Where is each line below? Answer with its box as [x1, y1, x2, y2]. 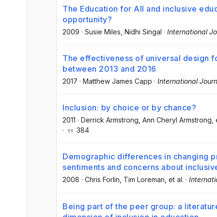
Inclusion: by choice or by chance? [62, 103, 196, 113]
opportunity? [62, 14, 112, 24]
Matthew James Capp [83, 77, 152, 86]
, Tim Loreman [120, 175, 165, 184]
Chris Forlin [85, 175, 120, 184]
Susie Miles [85, 27, 121, 36]
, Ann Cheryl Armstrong [139, 116, 212, 124]
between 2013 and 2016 [62, 64, 156, 74]
